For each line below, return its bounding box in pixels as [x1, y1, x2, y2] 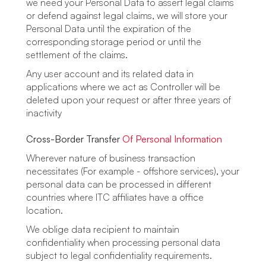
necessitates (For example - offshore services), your [26, 165, 239, 177]
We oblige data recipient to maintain [26, 223, 179, 235]
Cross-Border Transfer [26, 133, 122, 145]
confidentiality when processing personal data [26, 236, 220, 248]
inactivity [26, 107, 62, 119]
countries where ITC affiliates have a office [26, 191, 204, 203]
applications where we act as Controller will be [26, 81, 220, 93]
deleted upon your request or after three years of [26, 94, 231, 106]
